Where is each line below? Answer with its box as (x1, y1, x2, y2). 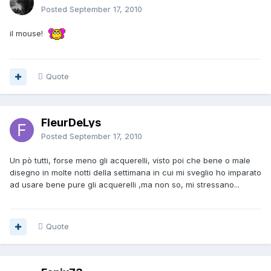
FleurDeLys (41, 116, 101, 129)
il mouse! (10, 28, 48, 39)
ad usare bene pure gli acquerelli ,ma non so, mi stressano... (10, 180, 240, 190)
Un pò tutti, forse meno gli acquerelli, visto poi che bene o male (10, 155, 250, 166)
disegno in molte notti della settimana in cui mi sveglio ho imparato (10, 168, 261, 178)
